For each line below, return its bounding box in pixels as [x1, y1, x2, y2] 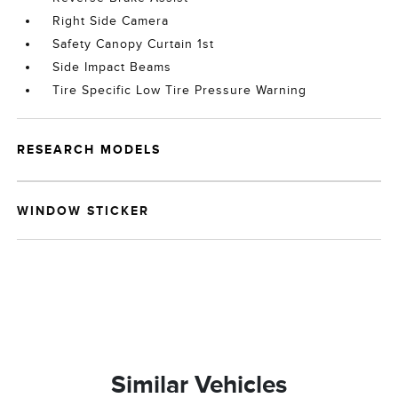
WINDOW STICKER [17, 203, 150, 218]
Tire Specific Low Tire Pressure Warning [52, 84, 307, 97]
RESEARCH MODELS [17, 142, 162, 156]
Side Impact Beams [52, 60, 172, 74]
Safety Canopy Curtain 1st [52, 37, 215, 51]
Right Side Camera [52, 14, 170, 28]
